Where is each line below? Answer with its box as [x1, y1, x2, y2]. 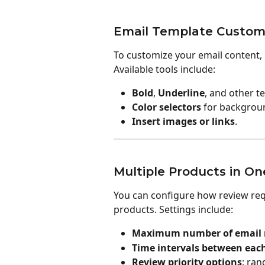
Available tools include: [114, 62, 215, 76]
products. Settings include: [114, 203, 233, 216]
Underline [158, 86, 205, 99]
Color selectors [132, 100, 201, 114]
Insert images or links [132, 115, 235, 128]
